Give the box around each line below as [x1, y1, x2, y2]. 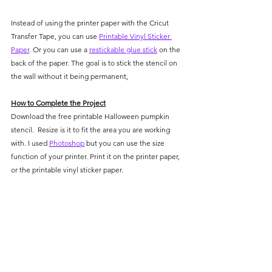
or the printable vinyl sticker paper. [11, 165, 123, 175]
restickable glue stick [89, 45, 157, 55]
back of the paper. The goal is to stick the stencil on [11, 58, 179, 68]
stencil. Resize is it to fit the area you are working [11, 125, 172, 135]
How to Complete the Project [11, 98, 106, 108]
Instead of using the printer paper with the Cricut [11, 18, 171, 28]
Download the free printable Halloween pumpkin [11, 112, 171, 121]
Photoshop [49, 138, 84, 148]
